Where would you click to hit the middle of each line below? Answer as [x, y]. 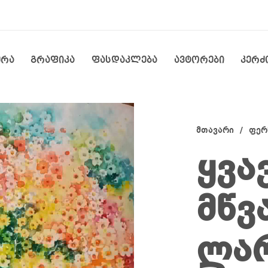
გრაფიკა [53, 60]
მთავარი [215, 131]
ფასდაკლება [124, 60]
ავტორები [199, 60]
